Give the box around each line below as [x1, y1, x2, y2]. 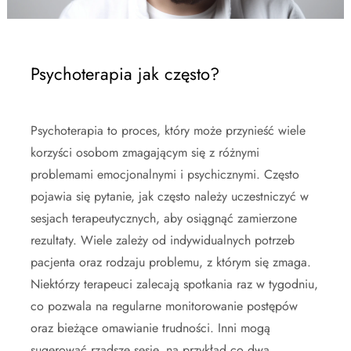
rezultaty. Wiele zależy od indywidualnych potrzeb [31, 231, 295, 249]
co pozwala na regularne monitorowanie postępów [31, 297, 298, 315]
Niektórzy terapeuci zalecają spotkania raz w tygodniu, [31, 275, 318, 293]
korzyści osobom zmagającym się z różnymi [31, 143, 259, 161]
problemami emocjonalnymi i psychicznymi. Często [31, 165, 299, 183]
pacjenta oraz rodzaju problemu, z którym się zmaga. [31, 253, 311, 271]
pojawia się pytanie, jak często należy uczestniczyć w [31, 187, 309, 205]
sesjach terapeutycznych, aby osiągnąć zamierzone [31, 209, 297, 227]
